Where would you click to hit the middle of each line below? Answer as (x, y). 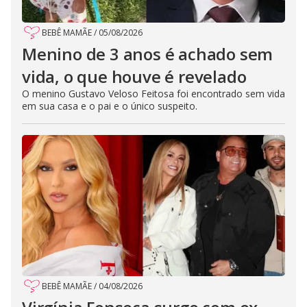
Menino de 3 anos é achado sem (148, 54)
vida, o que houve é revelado (134, 77)
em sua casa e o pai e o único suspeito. (110, 106)
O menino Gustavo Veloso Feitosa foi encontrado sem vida (153, 94)
